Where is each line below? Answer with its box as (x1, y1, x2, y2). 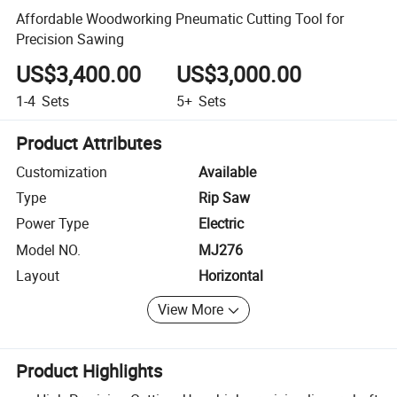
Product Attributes (16, 130, 162, 155)
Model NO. (16, 239, 82, 260)
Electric (198, 214, 244, 234)
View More (158, 300, 224, 320)
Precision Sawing (16, 28, 125, 49)
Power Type (16, 214, 90, 234)
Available (198, 161, 256, 182)
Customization (16, 161, 108, 182)
